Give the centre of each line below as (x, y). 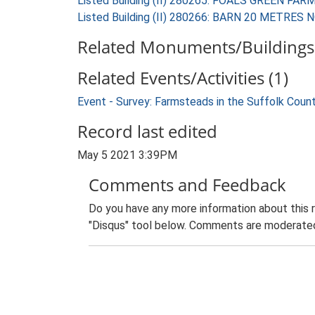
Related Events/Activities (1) (183, 78)
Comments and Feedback (187, 185)
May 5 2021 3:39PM (127, 155)
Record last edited (147, 131)
